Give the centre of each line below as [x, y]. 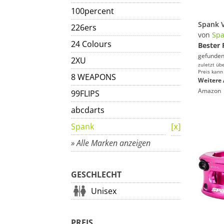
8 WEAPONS [93, 77]
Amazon [209, 91]
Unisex [104, 191]
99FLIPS [85, 93]
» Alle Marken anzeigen [111, 143]
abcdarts [88, 110]
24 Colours [91, 44]
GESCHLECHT [96, 174]
